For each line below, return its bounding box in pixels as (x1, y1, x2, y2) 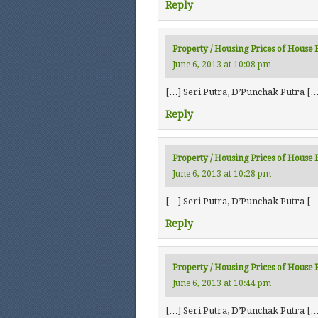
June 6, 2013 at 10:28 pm (172, 169, 271, 179)
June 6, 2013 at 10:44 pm (172, 278, 271, 288)
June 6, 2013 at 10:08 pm (172, 60, 271, 70)
